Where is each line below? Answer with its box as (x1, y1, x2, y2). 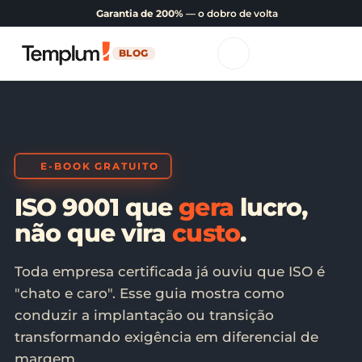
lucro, (233, 192, 308, 222)
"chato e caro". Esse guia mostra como (15, 285, 284, 301)
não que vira (15, 218, 173, 248)
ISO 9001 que (15, 192, 179, 222)
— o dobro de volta (183, 7, 278, 19)
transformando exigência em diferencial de (15, 329, 318, 345)
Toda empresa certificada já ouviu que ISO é (15, 263, 325, 280)
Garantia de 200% (96, 7, 183, 19)
